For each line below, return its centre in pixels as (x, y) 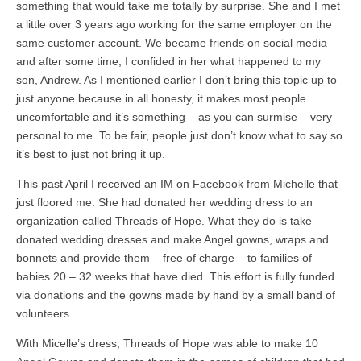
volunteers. (44, 313)
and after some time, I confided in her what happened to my (168, 61)
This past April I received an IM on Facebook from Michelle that (177, 183)
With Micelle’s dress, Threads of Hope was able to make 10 (167, 343)
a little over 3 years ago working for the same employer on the (174, 24)
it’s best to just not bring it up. (91, 154)
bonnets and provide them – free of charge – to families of (164, 257)
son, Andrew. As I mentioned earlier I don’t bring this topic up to (176, 79)
